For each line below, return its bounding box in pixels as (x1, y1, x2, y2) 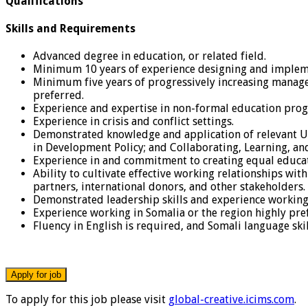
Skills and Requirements (5, 22, 135, 36)
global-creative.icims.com (168, 293, 294, 307)
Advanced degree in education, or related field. (33, 49, 266, 63)
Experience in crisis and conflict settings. (33, 115, 234, 129)
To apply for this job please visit (5, 293, 168, 307)
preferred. (33, 89, 84, 102)
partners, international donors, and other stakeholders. (33, 180, 305, 194)
